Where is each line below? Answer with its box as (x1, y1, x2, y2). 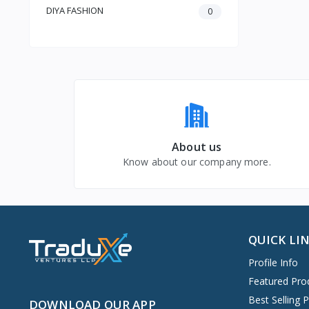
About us (172, 139, 222, 155)
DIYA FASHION (46, 4, 103, 17)
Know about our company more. (122, 155, 271, 169)
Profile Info (248, 256, 298, 270)
